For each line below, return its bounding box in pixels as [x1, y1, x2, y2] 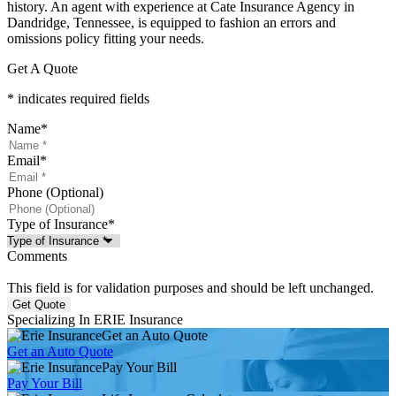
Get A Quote [7, 61, 78, 77]
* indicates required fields [7, 91, 149, 107]
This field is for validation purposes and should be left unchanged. [7, 280, 374, 296]
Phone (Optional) [7, 185, 103, 201]
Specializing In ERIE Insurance [7, 312, 183, 328]
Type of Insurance [7, 217, 108, 232]
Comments [7, 248, 67, 264]
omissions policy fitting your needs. [7, 31, 204, 47]
